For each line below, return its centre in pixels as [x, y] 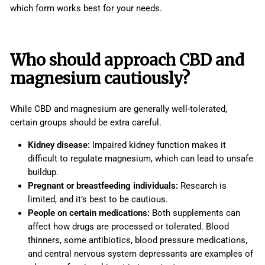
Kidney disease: [59, 145]
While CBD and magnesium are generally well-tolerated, [119, 109]
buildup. [43, 172]
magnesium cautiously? [100, 79]
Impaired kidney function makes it [158, 145]
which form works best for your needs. [86, 9]
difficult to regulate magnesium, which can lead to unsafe [140, 159]
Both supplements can [195, 213]
